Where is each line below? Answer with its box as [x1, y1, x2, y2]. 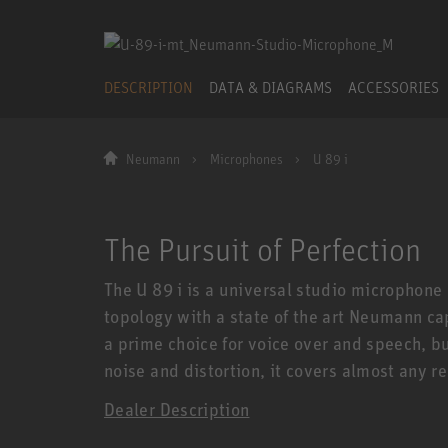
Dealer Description [104, 397, 250, 420]
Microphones [209, 150, 283, 168]
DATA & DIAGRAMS [209, 76, 332, 97]
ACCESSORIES [348, 76, 439, 97]
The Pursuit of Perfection [104, 228, 421, 269]
